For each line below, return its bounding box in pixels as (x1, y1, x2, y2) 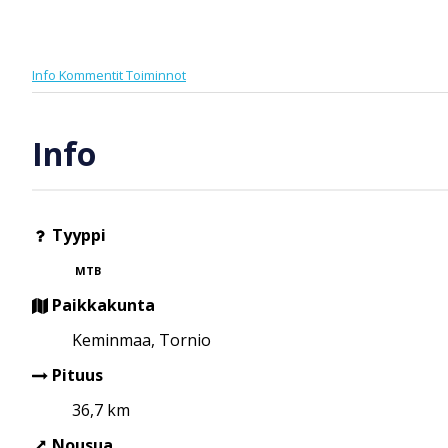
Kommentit (59, 65, 126, 84)
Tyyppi (48, 223, 106, 246)
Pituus (48, 363, 103, 386)
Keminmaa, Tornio (72, 328, 211, 351)
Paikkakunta (48, 293, 155, 316)
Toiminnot (126, 65, 186, 84)
